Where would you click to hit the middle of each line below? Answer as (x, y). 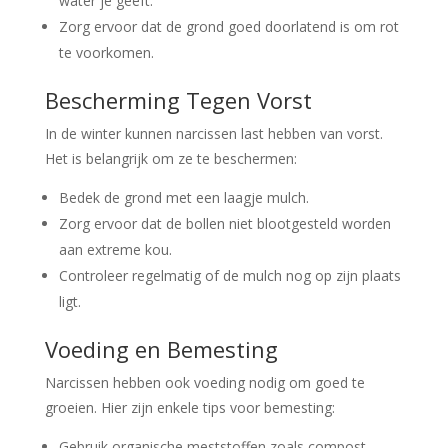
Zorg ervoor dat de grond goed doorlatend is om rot (228, 26)
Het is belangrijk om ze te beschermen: (170, 158)
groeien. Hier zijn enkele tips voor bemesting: (189, 407)
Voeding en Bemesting (161, 348)
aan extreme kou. (115, 249)
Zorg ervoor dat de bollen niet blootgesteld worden (224, 223)
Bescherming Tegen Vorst (178, 99)
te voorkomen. (106, 52)
